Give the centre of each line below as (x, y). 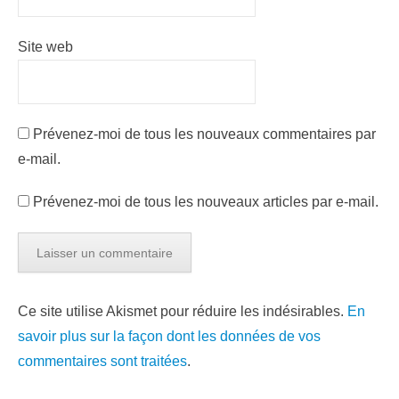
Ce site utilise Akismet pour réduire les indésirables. (183, 311)
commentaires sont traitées (102, 361)
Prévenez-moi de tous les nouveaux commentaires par (204, 134)
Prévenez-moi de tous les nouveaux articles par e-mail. (206, 202)
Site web (45, 47)
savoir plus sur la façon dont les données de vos (169, 336)
